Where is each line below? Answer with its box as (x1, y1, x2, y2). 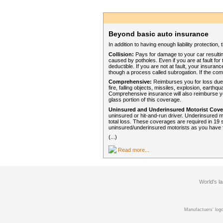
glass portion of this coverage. (109, 97, 182, 103)
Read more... (118, 146, 150, 153)
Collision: (109, 51, 134, 57)
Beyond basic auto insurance (109, 30, 209, 38)
